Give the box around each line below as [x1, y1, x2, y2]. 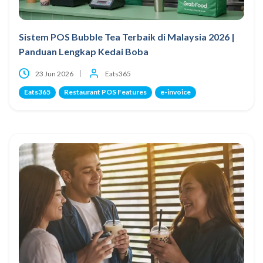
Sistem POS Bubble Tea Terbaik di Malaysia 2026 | [19, 31, 235, 42]
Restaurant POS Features [64, 87, 147, 96]
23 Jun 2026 [35, 69, 73, 78]
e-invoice [160, 87, 191, 96]
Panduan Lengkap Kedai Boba [19, 45, 149, 57]
